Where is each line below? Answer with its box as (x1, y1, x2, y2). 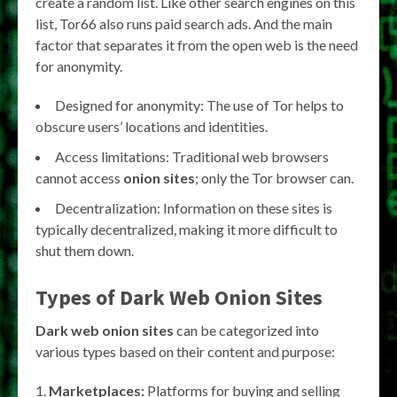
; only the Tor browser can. (195, 168, 354, 186)
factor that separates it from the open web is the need (35, 35, 358, 53)
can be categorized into (174, 321, 319, 339)
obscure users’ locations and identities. (35, 117, 268, 135)
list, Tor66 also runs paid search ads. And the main (35, 14, 332, 32)
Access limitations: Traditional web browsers (55, 147, 329, 165)
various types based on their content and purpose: (35, 342, 335, 360)
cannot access (35, 168, 123, 186)
